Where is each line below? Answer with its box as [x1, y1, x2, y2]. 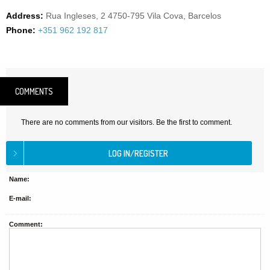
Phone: [6, 25, 36, 35]
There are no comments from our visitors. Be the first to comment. [21, 118, 232, 127]
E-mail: [9, 195, 31, 202]
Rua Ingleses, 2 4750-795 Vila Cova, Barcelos [46, 11, 221, 20]
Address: [6, 11, 43, 20]
